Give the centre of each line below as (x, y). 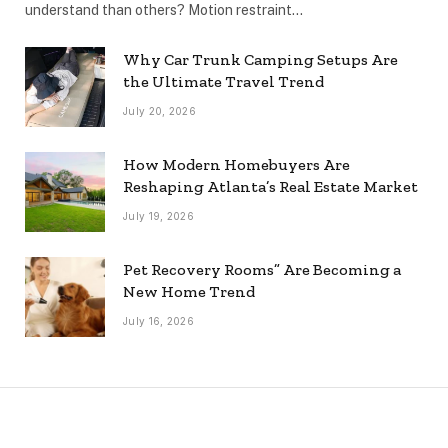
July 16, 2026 (158, 320)
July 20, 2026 (159, 110)
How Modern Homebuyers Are (236, 164)
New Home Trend (189, 291)
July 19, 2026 (158, 215)
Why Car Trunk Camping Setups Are (260, 59)
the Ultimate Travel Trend (223, 81)
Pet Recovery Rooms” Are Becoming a (262, 269)
